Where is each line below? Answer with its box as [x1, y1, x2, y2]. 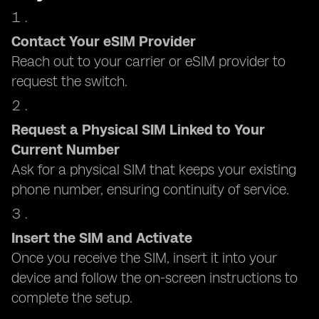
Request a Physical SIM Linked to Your [11, 121, 265, 138]
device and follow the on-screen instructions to [11, 269, 298, 286]
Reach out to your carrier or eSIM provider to [11, 53, 286, 70]
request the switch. [11, 73, 127, 90]
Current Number [11, 141, 120, 158]
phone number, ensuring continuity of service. [11, 181, 289, 198]
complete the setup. [11, 289, 132, 306]
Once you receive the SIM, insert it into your [11, 249, 277, 266]
